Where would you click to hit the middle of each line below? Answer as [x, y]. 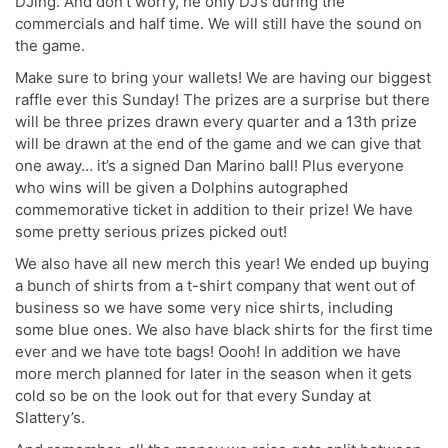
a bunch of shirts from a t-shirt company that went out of [215, 285]
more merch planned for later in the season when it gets [213, 373]
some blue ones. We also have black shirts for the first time [224, 329]
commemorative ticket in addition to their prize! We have [214, 209]
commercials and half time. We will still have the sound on [218, 23]
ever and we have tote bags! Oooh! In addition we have [208, 351]
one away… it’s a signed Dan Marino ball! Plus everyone [209, 165]
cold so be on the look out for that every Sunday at [193, 395]
